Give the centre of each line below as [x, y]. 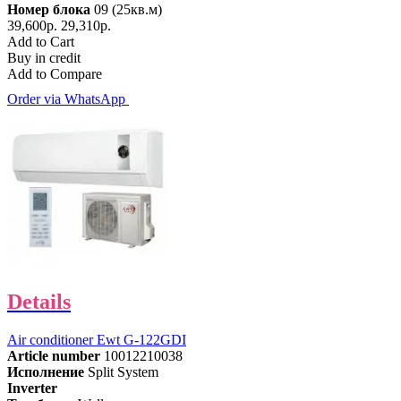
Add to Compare [55, 74]
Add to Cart [41, 42]
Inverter [32, 388]
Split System [123, 372]
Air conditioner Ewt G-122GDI [97, 340]
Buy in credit [44, 58]
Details [39, 302]
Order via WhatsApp [68, 99]
